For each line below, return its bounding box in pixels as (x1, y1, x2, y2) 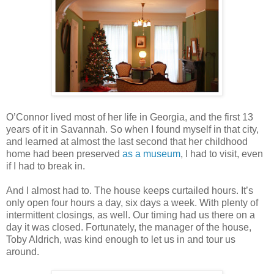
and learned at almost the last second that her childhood (6, 136, 248, 147)
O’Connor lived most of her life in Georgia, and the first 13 (6, 111, 253, 122)
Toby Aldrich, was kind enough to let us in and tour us (6, 234, 235, 245)
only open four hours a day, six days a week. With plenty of (6, 197, 258, 208)
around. (6, 246, 39, 257)
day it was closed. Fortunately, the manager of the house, (6, 221, 251, 232)
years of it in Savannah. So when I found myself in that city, (6, 124, 259, 135)
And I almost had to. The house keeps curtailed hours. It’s (6, 185, 253, 196)
